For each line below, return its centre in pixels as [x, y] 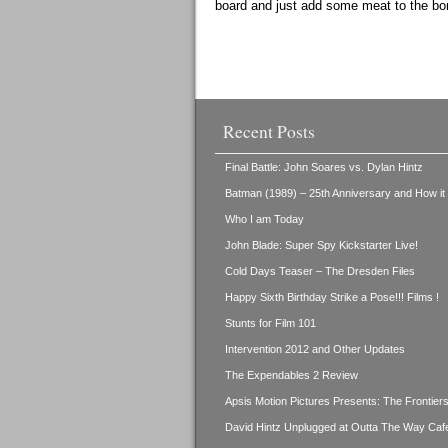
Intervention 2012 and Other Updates [314, 349]
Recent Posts [268, 131]
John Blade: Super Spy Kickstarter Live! [321, 245]
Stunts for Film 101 [270, 323]
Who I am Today [264, 219]
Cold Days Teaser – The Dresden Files [319, 271]
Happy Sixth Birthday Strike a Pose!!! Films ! [331, 297]
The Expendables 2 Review [291, 375]
